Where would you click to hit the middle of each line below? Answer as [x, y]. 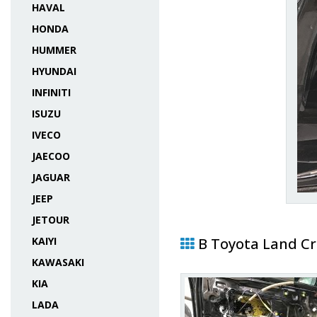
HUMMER [54, 50]
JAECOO [51, 156]
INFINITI [51, 92]
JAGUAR [51, 177]
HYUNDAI [54, 71]
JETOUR [51, 220]
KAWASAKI [58, 262]
